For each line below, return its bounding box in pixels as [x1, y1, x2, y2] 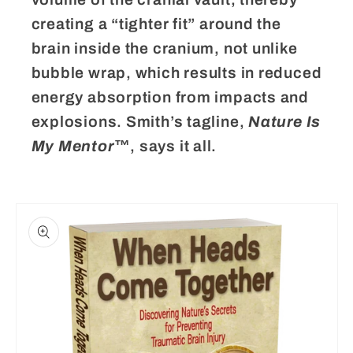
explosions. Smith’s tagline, [31, 113, 249, 131]
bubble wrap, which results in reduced [31, 65, 322, 82]
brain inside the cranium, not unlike [31, 40, 298, 58]
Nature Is [248, 113, 321, 131]
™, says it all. [113, 138, 217, 155]
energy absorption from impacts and [31, 89, 310, 106]
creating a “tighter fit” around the [31, 16, 281, 33]
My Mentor [31, 138, 114, 155]
